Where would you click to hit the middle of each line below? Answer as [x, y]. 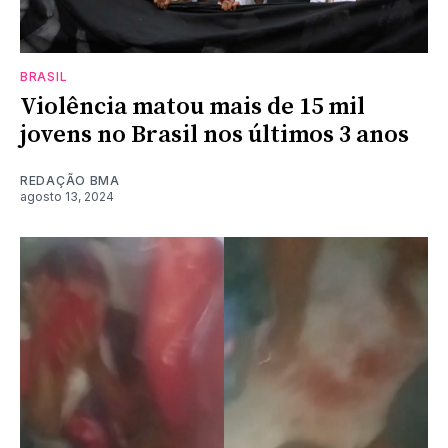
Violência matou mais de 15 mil [192, 106]
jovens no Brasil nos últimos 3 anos [214, 134]
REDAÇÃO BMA [70, 180]
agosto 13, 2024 [67, 196]
